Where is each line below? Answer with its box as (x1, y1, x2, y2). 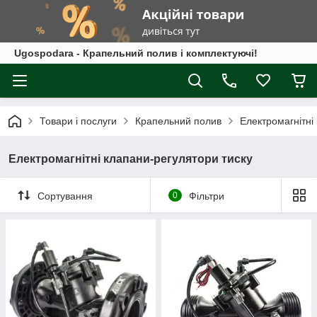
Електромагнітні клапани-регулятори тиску (8, 153, 253, 165)
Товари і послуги (40, 115, 117, 127)
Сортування (38, 190, 93, 202)
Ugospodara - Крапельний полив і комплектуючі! (14, 47, 258, 59)
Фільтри (188, 190, 224, 202)
